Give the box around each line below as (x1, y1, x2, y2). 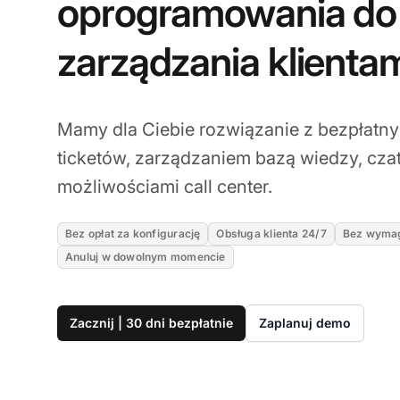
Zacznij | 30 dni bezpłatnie (70, 315, 233, 331)
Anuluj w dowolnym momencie (65, 250, 226, 264)
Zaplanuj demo (259, 315, 351, 331)
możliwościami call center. (57, 176, 272, 198)
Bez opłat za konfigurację (65, 227, 201, 241)
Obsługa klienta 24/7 (216, 227, 327, 241)
